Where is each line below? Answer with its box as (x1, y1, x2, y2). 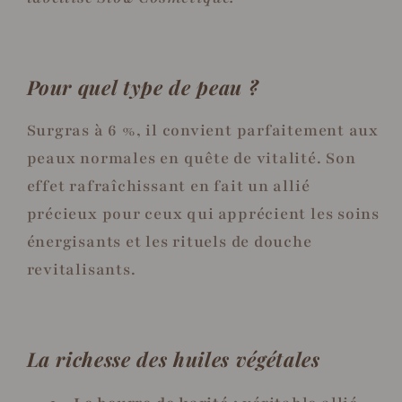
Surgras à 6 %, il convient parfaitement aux (26, 120, 380, 142)
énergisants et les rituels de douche (26, 232, 312, 253)
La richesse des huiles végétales (26, 345, 320, 373)
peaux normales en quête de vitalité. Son (26, 148, 356, 170)
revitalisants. (26, 259, 136, 281)
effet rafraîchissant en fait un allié (26, 176, 310, 197)
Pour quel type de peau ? (26, 73, 259, 100)
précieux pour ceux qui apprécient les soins (26, 204, 380, 225)
